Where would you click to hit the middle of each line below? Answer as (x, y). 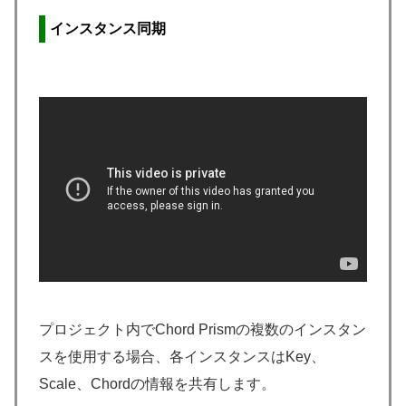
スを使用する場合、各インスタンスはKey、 (182, 356)
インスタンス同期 (108, 29)
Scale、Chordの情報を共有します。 (157, 383)
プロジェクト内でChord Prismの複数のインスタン (203, 329)
